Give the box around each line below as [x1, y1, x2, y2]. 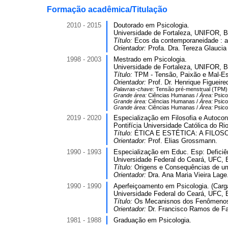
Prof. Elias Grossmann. [148, 137, 217, 145]
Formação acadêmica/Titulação [47, 5, 167, 14]
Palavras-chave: [113, 86, 156, 92]
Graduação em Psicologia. [113, 216, 191, 224]
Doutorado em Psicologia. [113, 21, 189, 29]
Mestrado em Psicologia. [113, 55, 187, 63]
